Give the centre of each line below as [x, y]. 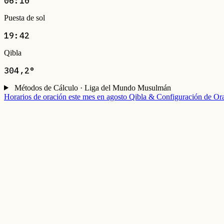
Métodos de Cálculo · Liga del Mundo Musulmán [92, 87]
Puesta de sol [24, 17]
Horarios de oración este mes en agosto [65, 96]
